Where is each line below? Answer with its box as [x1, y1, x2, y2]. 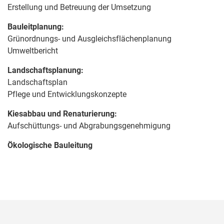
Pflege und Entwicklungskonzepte [7, 89, 126, 99]
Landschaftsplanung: [7, 65, 83, 75]
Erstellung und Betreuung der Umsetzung [7, 2, 151, 12]
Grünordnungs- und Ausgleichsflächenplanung [7, 33, 171, 43]
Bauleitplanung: [7, 21, 64, 31]
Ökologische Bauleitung [7, 140, 92, 150]
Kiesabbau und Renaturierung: [7, 108, 117, 118]
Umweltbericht [7, 45, 58, 55]
